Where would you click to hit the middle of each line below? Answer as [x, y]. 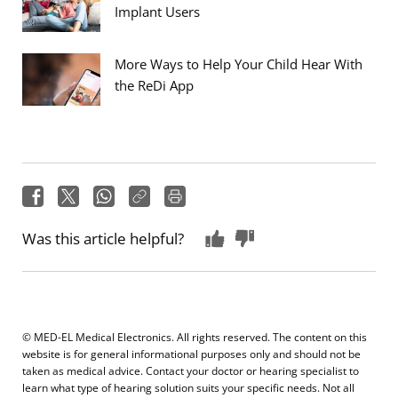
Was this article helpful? [103, 238]
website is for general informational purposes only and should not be [191, 353]
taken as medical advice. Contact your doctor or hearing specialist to [191, 370]
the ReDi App [154, 85]
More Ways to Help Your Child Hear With [239, 64]
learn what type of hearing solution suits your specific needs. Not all [188, 387]
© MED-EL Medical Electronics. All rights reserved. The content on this [195, 336]
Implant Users [157, 11]
